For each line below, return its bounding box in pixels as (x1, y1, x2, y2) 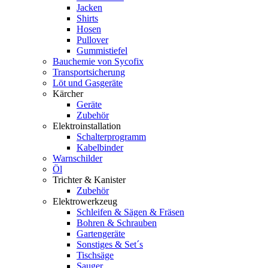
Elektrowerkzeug (53, 196, 117, 207)
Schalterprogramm (77, 132, 146, 142)
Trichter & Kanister (53, 175, 126, 185)
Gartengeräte (77, 229, 125, 239)
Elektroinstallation (53, 121, 121, 132)
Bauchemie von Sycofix (53, 56, 144, 67)
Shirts (77, 13, 98, 24)
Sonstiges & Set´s (77, 239, 143, 250)
